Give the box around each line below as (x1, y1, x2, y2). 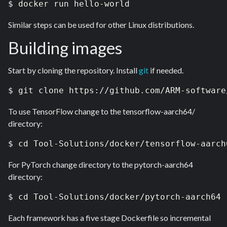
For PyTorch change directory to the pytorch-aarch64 (8, 160, 193, 170)
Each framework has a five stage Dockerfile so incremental (8, 213, 211, 223)
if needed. (148, 65, 185, 75)
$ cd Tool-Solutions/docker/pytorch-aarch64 (8, 192, 221, 202)
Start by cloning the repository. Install (8, 65, 139, 75)
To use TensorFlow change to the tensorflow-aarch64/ (8, 106, 195, 117)
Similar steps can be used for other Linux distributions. (8, 20, 194, 30)
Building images (8, 37, 122, 58)
